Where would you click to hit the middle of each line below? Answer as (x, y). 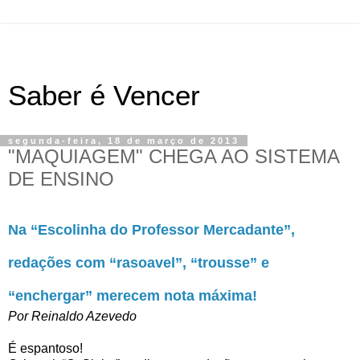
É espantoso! (45, 348)
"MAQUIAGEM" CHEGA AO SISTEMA (174, 156)
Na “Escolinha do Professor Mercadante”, (151, 229)
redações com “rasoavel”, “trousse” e (139, 262)
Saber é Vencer (104, 96)
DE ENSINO (61, 179)
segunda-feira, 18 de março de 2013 (124, 141)
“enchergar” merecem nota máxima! (133, 295)
